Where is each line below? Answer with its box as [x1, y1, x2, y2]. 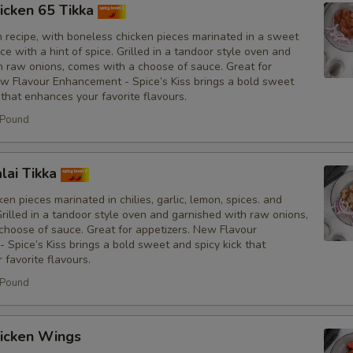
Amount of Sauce [158, 302, 263, 319]
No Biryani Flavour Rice [183, 50, 310, 68]
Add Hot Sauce [183, 255, 268, 272]
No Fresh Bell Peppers [183, 12, 310, 29]
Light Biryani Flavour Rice [183, 89, 321, 106]
